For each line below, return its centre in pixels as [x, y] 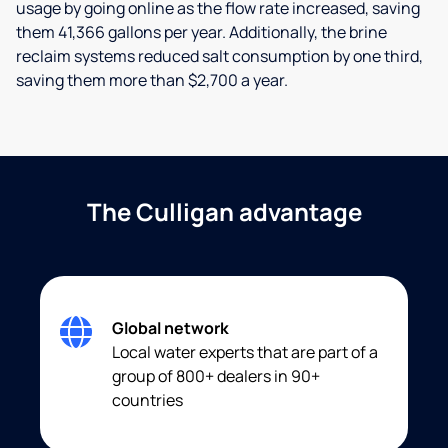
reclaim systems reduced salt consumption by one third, [219, 55]
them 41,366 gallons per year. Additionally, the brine [201, 31]
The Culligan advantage [224, 211]
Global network [170, 327]
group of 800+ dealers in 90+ [216, 375]
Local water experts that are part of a [245, 351]
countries [147, 399]
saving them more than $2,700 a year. [152, 79]
